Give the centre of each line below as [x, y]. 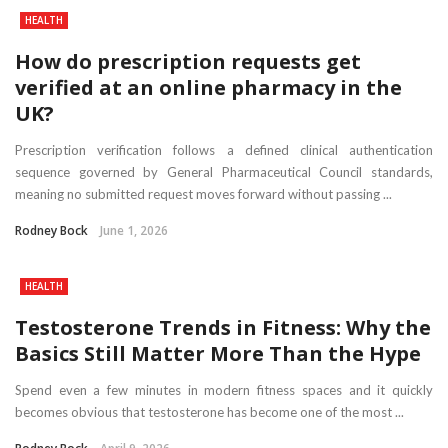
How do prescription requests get [188, 61]
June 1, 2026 [134, 230]
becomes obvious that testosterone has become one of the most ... [209, 412]
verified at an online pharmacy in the [208, 87]
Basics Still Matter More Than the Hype [218, 353]
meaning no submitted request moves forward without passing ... [203, 194]
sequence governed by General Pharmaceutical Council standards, [224, 172]
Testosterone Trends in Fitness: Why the [223, 327]
